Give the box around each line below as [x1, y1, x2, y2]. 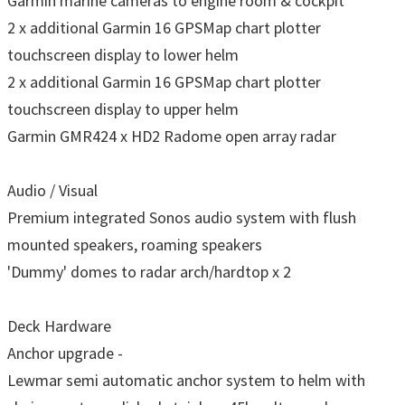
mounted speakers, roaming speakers [7, 233, 262, 255]
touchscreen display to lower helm [7, 43, 239, 65]
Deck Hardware [7, 315, 111, 336]
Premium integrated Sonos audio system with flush [7, 206, 356, 228]
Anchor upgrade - [7, 342, 123, 363]
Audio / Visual [7, 179, 98, 201]
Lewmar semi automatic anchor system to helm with [7, 369, 365, 391]
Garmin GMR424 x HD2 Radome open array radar [7, 125, 336, 146]
